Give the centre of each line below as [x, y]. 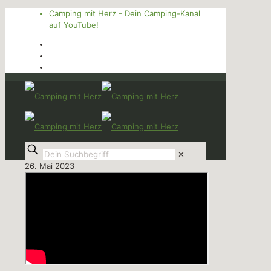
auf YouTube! [81, 25]
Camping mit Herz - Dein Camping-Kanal [125, 13]
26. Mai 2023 [50, 166]
